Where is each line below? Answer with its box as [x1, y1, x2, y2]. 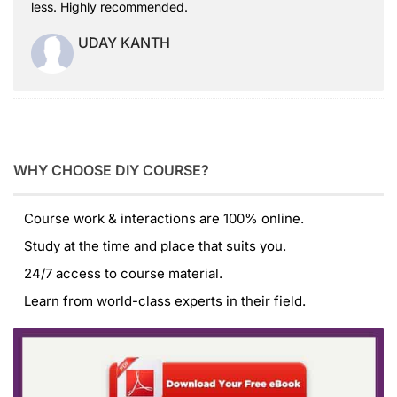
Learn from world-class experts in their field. [13, 292, 306, 310]
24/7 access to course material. [13, 265, 222, 283]
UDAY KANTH [78, 33, 170, 51]
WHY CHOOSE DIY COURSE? [13, 161, 209, 180]
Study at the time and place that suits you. [13, 237, 286, 255]
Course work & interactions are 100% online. [13, 210, 304, 228]
